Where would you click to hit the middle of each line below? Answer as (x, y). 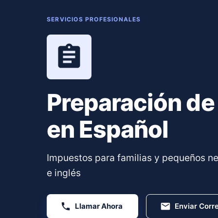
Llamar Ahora (99, 206)
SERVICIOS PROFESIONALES (94, 19)
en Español (108, 129)
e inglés (64, 173)
